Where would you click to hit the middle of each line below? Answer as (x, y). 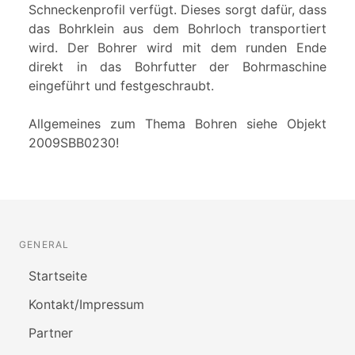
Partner (51, 333)
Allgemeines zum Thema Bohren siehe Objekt (177, 124)
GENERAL (44, 245)
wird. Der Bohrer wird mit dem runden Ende (177, 48)
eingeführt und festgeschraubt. (121, 86)
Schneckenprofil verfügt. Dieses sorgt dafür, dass (177, 10)
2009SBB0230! (74, 143)
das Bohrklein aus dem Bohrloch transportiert (177, 29)
